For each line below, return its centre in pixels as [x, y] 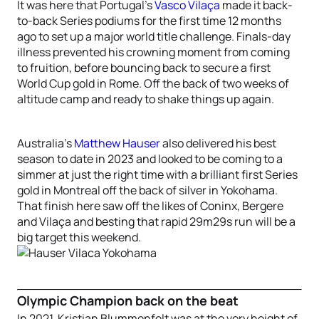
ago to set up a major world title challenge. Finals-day [154, 36]
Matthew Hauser [117, 143]
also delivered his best [218, 143]
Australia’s [46, 143]
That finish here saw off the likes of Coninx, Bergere [150, 206]
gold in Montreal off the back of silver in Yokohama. [147, 190]
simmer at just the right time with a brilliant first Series [157, 174]
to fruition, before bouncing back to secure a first [144, 68]
